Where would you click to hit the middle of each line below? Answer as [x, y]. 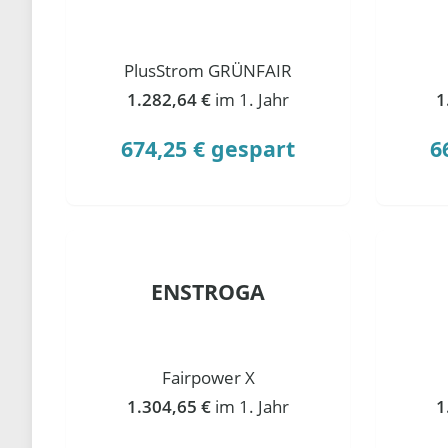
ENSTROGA [208, 291]
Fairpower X [208, 377]
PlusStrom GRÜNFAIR [208, 70]
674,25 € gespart [208, 148]
